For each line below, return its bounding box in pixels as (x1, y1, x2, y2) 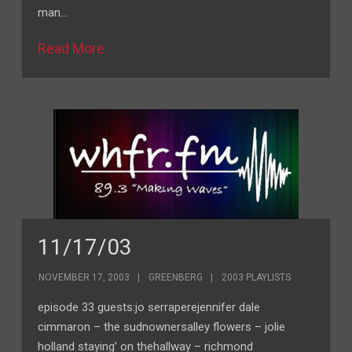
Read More (38, 40, 105, 57)
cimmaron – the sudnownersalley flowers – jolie (38, 320, 286, 334)
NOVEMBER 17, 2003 (38, 272, 130, 283)
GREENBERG (148, 272, 203, 283)
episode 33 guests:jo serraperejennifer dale (38, 300, 261, 314)
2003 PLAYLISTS (222, 272, 291, 283)
